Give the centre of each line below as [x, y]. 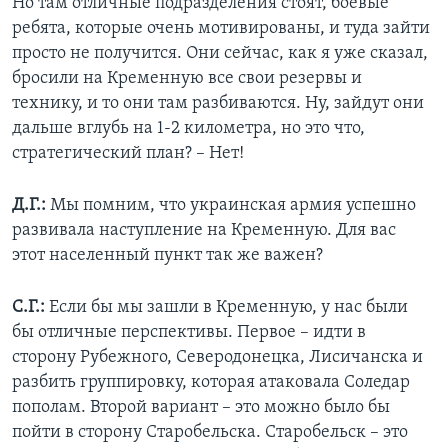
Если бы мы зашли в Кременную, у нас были [226, 308]
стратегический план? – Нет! [128, 154]
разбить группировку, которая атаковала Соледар [211, 383]
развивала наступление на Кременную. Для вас [204, 231]
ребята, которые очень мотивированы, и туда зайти [221, 29]
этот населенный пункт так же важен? [167, 256]
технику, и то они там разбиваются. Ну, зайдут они [218, 104]
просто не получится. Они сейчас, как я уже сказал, [220, 54]
